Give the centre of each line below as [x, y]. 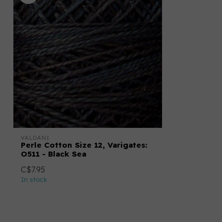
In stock [34, 180]
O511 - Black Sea [54, 154]
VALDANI [35, 138]
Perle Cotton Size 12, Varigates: [84, 145]
